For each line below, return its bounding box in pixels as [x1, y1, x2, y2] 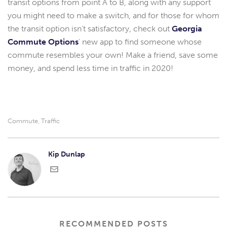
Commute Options [8, 37, 79, 47]
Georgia [172, 24, 202, 34]
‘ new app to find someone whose [79, 37, 202, 47]
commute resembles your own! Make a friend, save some [8, 50, 218, 60]
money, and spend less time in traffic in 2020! [8, 63, 173, 73]
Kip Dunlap [48, 150, 85, 159]
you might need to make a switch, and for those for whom [8, 11, 219, 21]
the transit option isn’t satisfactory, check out [8, 24, 172, 34]
